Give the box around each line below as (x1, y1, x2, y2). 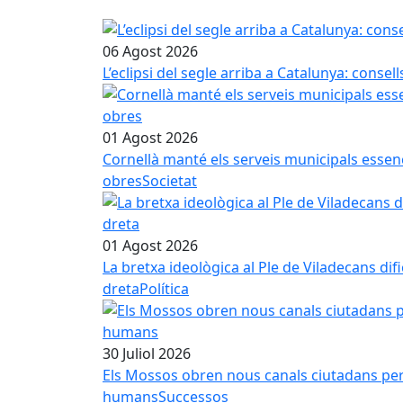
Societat (142, 170, 197, 191)
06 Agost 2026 (103, 40, 198, 61)
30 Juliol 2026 (103, 343, 191, 363)
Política (139, 278, 189, 299)
